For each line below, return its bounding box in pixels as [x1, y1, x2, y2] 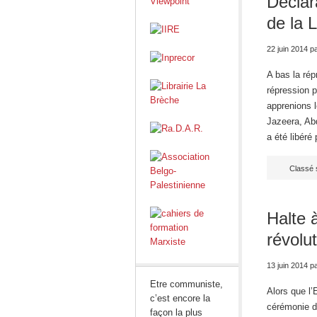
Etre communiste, [150, 279, 223, 289]
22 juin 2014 [267, 45, 308, 53]
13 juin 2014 [267, 261, 308, 270]
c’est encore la [150, 293, 210, 304]
